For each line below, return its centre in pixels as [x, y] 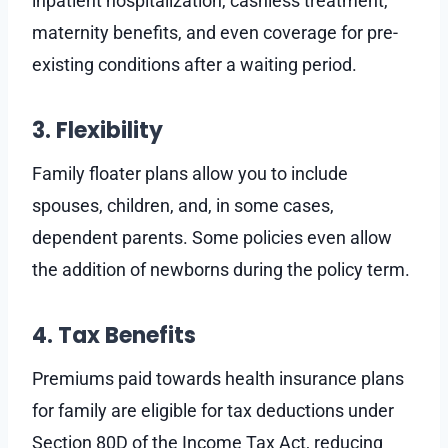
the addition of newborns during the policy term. [221, 269]
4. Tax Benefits [114, 335]
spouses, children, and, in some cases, [183, 205]
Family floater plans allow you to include [190, 173]
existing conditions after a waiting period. [194, 64]
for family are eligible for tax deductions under [213, 410]
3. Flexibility [97, 130]
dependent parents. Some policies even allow [212, 237]
